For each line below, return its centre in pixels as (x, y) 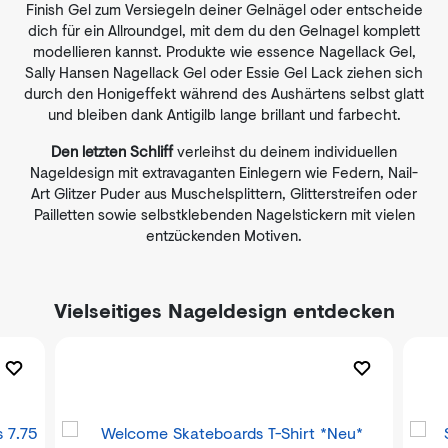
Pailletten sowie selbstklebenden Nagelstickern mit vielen (224, 214)
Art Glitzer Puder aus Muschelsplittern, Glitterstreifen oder (224, 193)
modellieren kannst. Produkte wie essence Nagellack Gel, (224, 51)
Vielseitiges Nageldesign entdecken (224, 310)
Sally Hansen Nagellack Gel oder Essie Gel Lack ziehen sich (224, 72)
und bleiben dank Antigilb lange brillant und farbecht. (224, 114)
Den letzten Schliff (112, 151)
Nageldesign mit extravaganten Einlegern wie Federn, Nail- (224, 172)
